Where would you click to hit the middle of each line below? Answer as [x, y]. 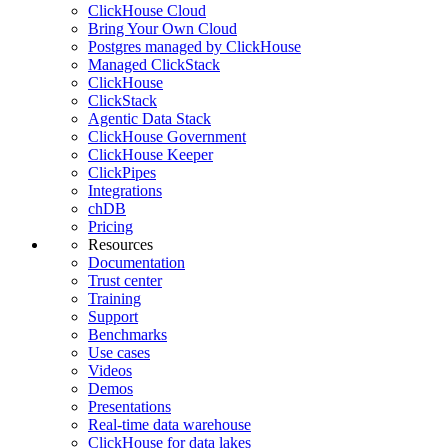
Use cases [119, 353]
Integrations [125, 191]
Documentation [136, 263]
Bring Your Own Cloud [162, 29]
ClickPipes [122, 173]
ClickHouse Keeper [150, 155]
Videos [110, 371]
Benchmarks [127, 335]
